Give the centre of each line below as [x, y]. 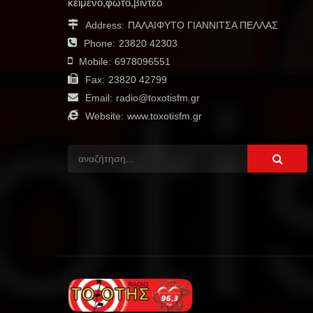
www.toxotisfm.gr [165, 116]
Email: [99, 97]
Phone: [100, 43]
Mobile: [95, 61]
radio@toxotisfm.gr [158, 97]
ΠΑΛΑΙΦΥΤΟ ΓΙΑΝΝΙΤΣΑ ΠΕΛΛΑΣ [203, 25]
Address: [105, 25]
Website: [104, 116]
